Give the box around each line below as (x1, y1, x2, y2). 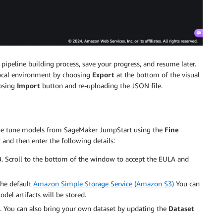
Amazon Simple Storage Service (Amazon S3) (33, 179, 174, 188)
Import (17, 81, 40, 90)
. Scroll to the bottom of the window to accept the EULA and (1, 155, 189, 164)
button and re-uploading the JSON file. (40, 81, 163, 90)
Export (92, 70, 114, 79)
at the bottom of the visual (114, 70, 200, 79)
